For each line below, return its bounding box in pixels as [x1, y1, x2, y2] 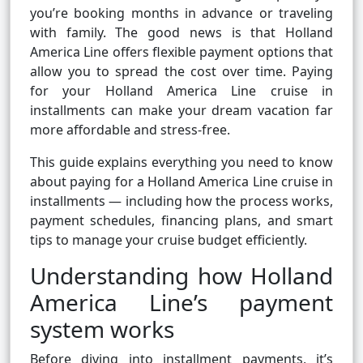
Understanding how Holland [30, 260, 333, 292]
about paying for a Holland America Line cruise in [30, 173, 333, 191]
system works [30, 314, 174, 345]
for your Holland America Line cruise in [30, 82, 333, 100]
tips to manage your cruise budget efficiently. [30, 231, 307, 250]
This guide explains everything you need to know [30, 153, 333, 172]
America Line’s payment [30, 287, 333, 318]
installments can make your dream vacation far [30, 101, 333, 120]
